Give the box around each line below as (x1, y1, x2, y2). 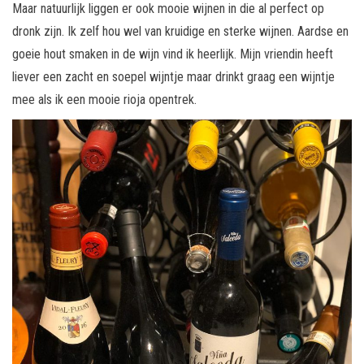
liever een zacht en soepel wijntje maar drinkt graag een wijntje (12, 68, 335, 84)
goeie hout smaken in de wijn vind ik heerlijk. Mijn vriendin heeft (12, 45, 333, 62)
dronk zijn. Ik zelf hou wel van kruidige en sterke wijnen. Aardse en (12, 23, 349, 39)
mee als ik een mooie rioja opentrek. (12, 91, 197, 107)
